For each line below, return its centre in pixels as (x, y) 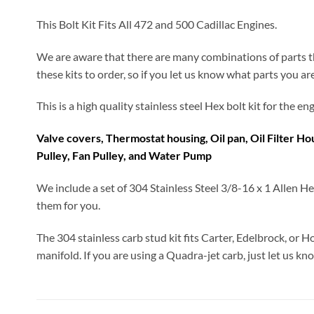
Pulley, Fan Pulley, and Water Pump (124, 156)
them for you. (68, 205)
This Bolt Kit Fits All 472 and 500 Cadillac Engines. (157, 24)
